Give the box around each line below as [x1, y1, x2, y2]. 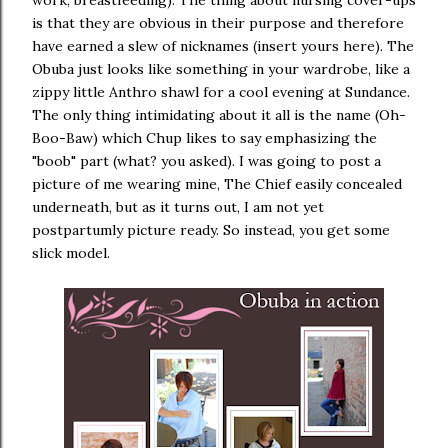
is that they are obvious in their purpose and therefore [32, 14, 404, 33]
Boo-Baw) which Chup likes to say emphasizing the [32, 129, 377, 148]
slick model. [32, 244, 110, 263]
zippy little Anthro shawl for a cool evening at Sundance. [32, 83, 410, 102]
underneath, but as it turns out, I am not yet [32, 198, 324, 217]
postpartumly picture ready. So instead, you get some [32, 221, 390, 240]
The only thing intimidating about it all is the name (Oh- [32, 106, 406, 125]
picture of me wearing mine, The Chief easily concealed [32, 175, 402, 194]
